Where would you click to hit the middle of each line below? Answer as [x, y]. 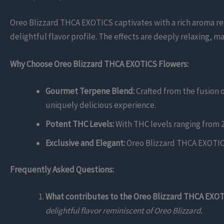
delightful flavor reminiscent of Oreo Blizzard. [124, 210]
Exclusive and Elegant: [85, 143]
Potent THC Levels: [80, 124]
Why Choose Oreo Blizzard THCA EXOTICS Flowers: [99, 64]
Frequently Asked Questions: [62, 170]
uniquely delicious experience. [101, 105]
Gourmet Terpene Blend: [90, 91]
